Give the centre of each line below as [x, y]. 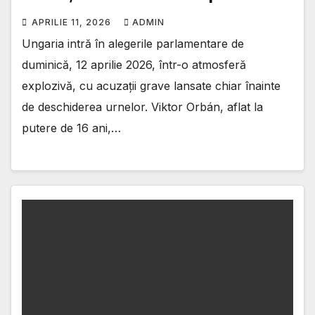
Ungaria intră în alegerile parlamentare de [133, 43]
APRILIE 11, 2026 [73, 22]
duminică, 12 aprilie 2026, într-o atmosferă [134, 64]
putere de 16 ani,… [71, 128]
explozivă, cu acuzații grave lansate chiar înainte [151, 85]
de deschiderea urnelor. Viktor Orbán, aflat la [142, 107]
